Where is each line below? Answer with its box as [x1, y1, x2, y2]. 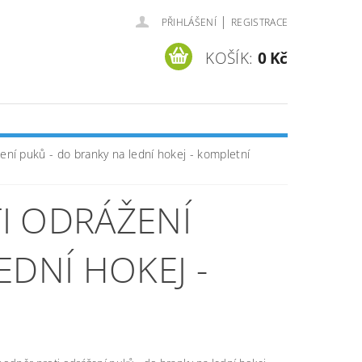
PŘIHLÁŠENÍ [161, 15, 217, 29]
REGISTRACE [230, 15, 288, 29]
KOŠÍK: [205, 47, 254, 69]
